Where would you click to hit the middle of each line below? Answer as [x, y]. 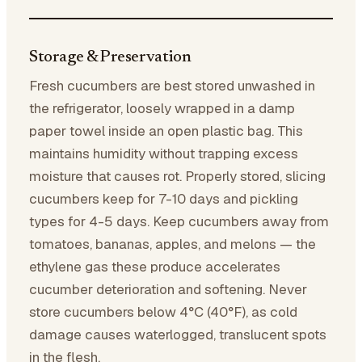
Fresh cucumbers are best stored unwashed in [172, 85]
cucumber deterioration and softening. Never [168, 289]
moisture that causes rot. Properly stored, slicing [177, 176]
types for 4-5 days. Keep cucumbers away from [179, 221]
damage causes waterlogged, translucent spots [178, 334]
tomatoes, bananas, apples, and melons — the [173, 244]
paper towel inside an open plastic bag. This [166, 130]
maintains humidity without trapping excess [164, 153]
